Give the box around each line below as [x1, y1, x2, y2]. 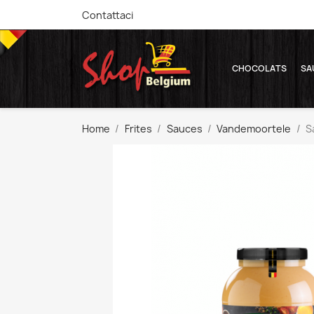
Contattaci [82, 8, 133, 22]
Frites [124, 122, 152, 136]
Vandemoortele [217, 122, 292, 136]
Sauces [166, 122, 203, 136]
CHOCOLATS [231, 62, 287, 75]
